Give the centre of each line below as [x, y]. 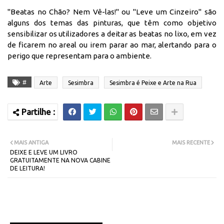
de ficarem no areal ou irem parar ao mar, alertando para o [112, 44]
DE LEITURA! [27, 168]
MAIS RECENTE [191, 142]
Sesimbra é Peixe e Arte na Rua [153, 82]
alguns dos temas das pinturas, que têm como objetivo [112, 22]
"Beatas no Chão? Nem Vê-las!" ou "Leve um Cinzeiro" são [112, 11]
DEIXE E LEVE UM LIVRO [44, 152]
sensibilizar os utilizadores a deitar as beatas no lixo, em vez [112, 33]
